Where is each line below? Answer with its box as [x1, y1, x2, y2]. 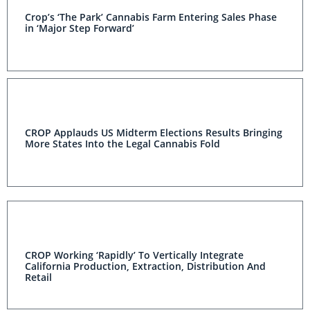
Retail [25, 271, 52, 284]
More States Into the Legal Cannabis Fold [25, 137, 220, 151]
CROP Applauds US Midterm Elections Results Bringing [25, 126, 282, 140]
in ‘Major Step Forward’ [25, 21, 134, 35]
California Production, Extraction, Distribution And [25, 259, 266, 273]
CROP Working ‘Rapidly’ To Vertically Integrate [25, 248, 244, 262]
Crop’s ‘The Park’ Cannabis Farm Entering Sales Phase [25, 10, 277, 24]
